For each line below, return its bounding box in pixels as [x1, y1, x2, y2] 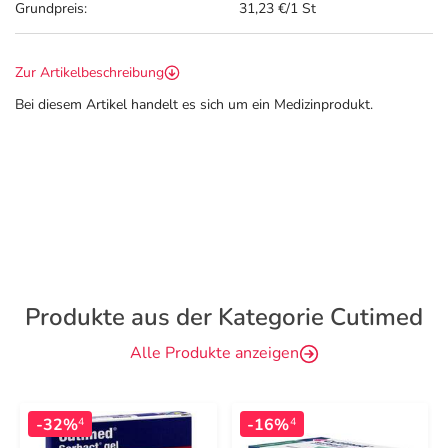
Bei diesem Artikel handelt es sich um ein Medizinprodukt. [15, 95, 373, 114]
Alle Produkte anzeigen [129, 342, 299, 364]
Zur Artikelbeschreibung [15, 63, 164, 82]
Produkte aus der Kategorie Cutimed [25, 301, 423, 333]
